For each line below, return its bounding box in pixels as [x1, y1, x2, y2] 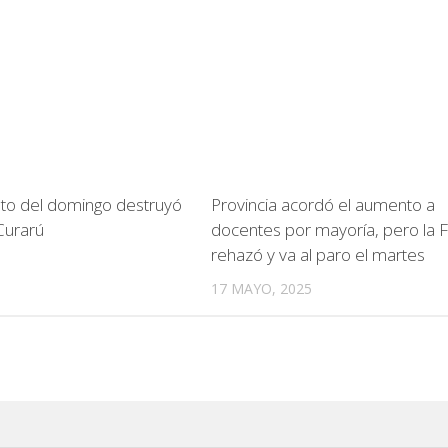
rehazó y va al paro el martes [210, 243, 425, 267]
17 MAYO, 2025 [210, 279, 312, 299]
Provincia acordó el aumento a [210, 193, 435, 217]
